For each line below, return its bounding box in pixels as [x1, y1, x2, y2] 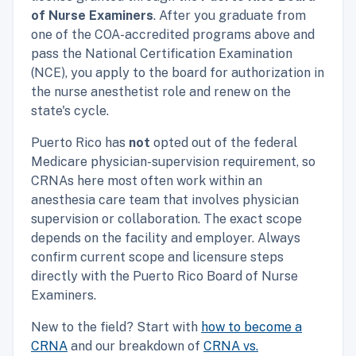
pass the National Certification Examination [31, 46, 292, 62]
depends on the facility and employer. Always [31, 230, 300, 246]
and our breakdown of [68, 339, 203, 354]
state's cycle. [31, 103, 109, 119]
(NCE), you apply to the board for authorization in [31, 65, 324, 81]
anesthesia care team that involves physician [31, 192, 299, 208]
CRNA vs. [203, 339, 258, 354]
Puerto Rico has [31, 135, 129, 151]
